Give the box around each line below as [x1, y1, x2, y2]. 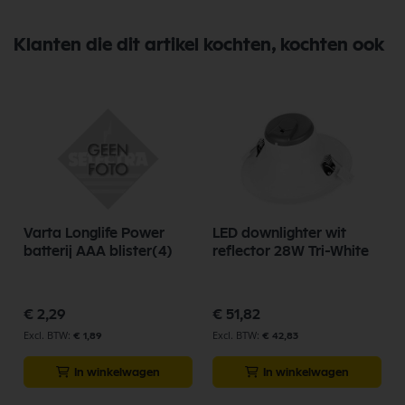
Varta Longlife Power [24, 226, 165, 240]
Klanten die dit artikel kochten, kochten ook [14, 35, 384, 54]
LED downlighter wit [212, 226, 346, 240]
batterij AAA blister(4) [24, 244, 173, 259]
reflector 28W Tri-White [212, 244, 370, 259]
